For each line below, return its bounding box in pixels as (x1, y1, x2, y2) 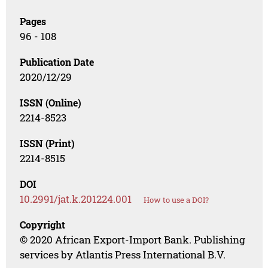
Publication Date (20, 56, 95, 69)
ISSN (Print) (20, 137, 75, 150)
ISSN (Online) (20, 96, 82, 109)
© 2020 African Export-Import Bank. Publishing (20, 233, 246, 247)
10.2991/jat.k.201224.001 (20, 192, 132, 206)
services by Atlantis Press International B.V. (20, 248, 226, 262)
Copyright (20, 218, 66, 232)
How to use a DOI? (144, 194, 209, 206)
